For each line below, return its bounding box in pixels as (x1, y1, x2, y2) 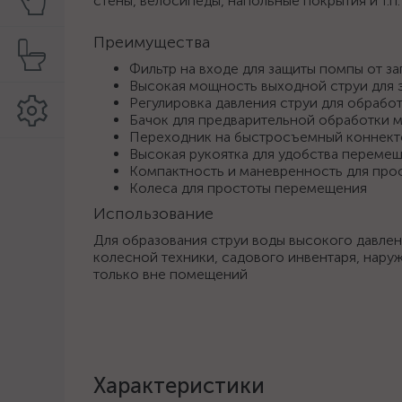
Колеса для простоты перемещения (129, 179, 367, 197)
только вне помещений (93, 266, 248, 283)
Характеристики (93, 372, 265, 398)
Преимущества (93, 32, 210, 52)
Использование (93, 204, 214, 223)
